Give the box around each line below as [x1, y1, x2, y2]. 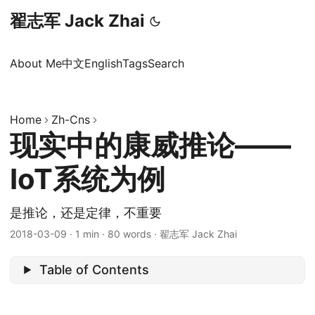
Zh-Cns [51, 112, 90, 127]
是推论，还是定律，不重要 [10, 205, 162, 220]
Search [148, 56, 184, 70]
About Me [10, 56, 62, 70]
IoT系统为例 [10, 162, 165, 196]
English [84, 56, 122, 70]
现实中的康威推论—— [10, 128, 291, 162]
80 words [108, 228, 151, 240]
